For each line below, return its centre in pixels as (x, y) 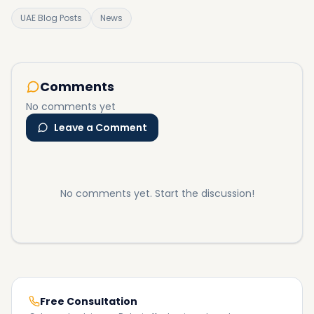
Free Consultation (89, 301)
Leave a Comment (101, 128)
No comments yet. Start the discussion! (157, 193)
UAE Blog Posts (51, 18)
